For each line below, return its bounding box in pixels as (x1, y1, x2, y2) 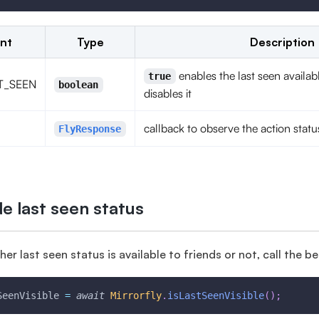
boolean (58, 79, 99, 90)
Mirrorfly (110, 290, 162, 301)
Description (249, 35, 315, 49)
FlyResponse (58, 123, 122, 135)
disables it (144, 86, 192, 100)
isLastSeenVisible (167, 290, 264, 301)
